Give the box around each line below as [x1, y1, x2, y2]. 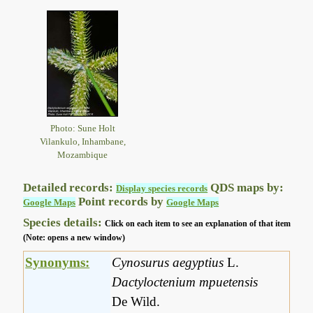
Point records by [75, 195, 167, 209]
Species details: [23, 216, 105, 230]
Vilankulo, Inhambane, [39, 136, 126, 147]
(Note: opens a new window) [23, 233, 126, 243]
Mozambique [57, 149, 108, 160]
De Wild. [112, 294, 161, 310]
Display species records [116, 183, 208, 194]
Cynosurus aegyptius [112, 255, 224, 270]
